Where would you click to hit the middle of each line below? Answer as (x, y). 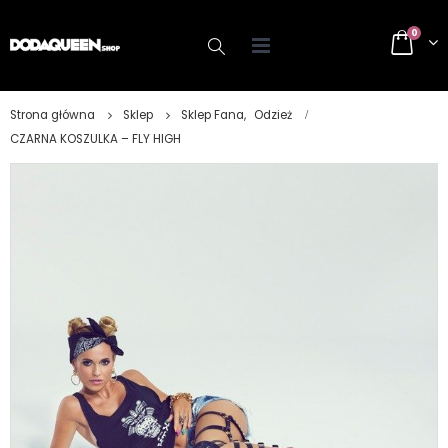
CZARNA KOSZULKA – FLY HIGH (95, 139)
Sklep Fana (212, 115)
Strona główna (52, 115)
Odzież (273, 115)
